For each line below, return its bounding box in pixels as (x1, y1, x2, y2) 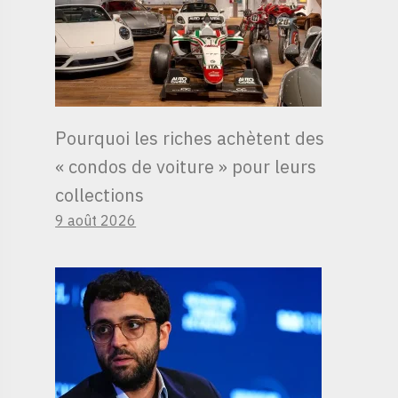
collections (55, 182, 145, 207)
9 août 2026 (55, 211, 137, 229)
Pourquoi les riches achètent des (55, 125, 325, 150)
